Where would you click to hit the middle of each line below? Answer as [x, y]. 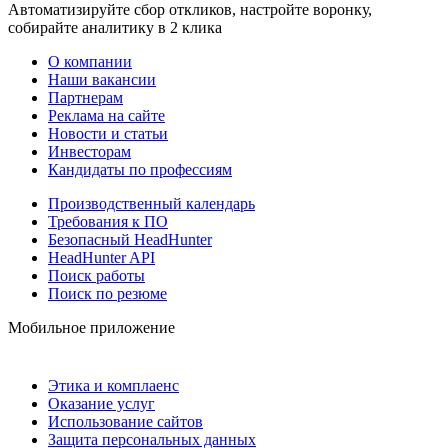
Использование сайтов [125, 421]
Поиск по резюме [107, 293]
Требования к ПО [108, 221]
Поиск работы [96, 275]
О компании [90, 61]
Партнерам [85, 97]
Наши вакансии [102, 79]
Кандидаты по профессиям [140, 169]
